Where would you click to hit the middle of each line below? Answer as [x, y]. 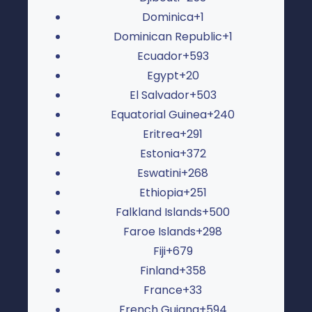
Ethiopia [161, 192]
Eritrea [161, 134]
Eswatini [159, 173]
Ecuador [159, 56]
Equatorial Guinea [159, 114]
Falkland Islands [159, 212]
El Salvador [159, 95]
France [163, 290]
